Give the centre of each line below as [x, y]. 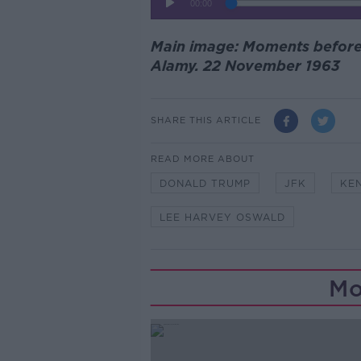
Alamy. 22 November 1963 [245, 65]
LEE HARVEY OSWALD [222, 217]
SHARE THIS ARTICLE [205, 120]
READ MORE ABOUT [202, 158]
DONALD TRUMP [205, 183]
